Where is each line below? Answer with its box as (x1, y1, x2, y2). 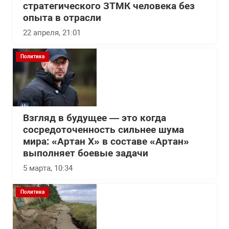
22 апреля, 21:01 (23, 28, 81, 37)
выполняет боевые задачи (23, 148, 148, 159)
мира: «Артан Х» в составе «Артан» (23, 136, 189, 147)
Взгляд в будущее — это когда (23, 112, 166, 124)
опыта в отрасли (23, 12, 101, 24)
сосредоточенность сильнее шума (23, 124, 184, 135)
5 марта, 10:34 (23, 164, 73, 173)
